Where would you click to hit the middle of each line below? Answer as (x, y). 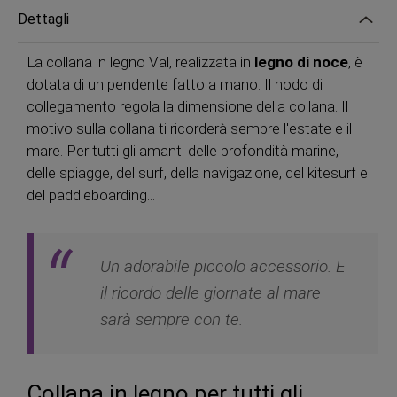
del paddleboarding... (91, 195)
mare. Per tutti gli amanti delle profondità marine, (183, 151)
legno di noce (301, 62)
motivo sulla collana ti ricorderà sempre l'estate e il (189, 128)
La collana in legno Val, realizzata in (140, 62)
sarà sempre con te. (171, 319)
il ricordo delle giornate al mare (210, 292)
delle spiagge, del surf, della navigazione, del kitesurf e (197, 173)
